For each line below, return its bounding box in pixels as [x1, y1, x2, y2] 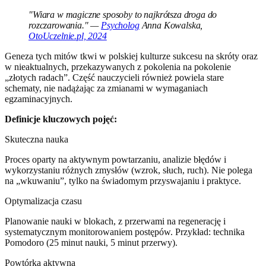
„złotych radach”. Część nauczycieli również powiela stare [5, 72, 224, 83]
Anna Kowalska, [139, 20, 203, 31]
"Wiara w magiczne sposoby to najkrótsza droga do [28, 9, 217, 20]
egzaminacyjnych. [5, 94, 72, 104]
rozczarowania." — [28, 20, 102, 31]
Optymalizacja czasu [5, 196, 82, 207]
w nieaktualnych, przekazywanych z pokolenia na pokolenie [5, 62, 231, 72]
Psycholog [101, 20, 140, 31]
